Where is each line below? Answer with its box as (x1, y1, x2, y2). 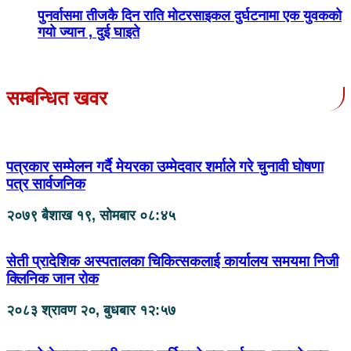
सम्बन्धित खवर (6, 86, 107, 109)
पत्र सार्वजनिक (6, 175, 85, 193)
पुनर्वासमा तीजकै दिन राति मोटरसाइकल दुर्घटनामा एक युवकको (38, 7, 342, 24)
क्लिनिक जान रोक (6, 270, 99, 287)
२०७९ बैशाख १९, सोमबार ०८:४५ (6, 208, 175, 224)
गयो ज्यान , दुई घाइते (38, 24, 139, 40)
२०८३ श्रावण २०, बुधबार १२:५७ (6, 302, 175, 318)
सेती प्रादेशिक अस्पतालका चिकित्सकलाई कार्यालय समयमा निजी (6, 252, 338, 270)
